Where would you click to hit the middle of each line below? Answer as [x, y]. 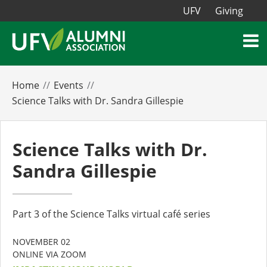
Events [69, 86]
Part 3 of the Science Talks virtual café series [111, 214]
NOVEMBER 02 [41, 242]
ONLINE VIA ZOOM [49, 254]
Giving [229, 11]
